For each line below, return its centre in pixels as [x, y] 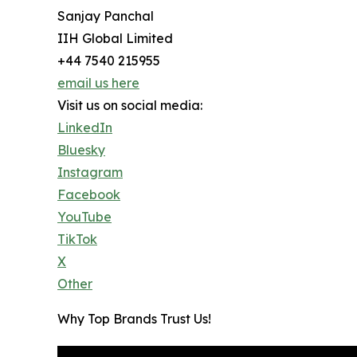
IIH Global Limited [115, 38]
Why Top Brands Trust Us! [134, 318]
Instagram [90, 172]
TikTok [77, 239]
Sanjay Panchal [106, 16]
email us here [98, 82]
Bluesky [81, 149]
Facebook [89, 194]
